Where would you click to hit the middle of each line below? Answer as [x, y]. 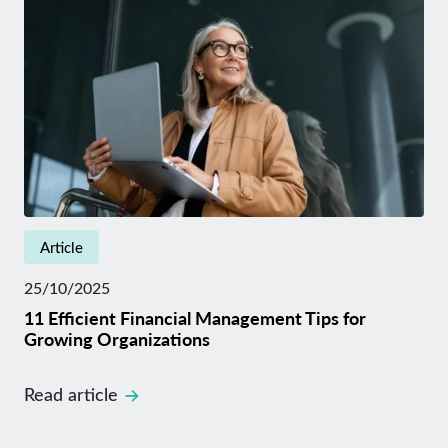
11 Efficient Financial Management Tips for [195, 317]
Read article [71, 394]
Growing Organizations [117, 338]
